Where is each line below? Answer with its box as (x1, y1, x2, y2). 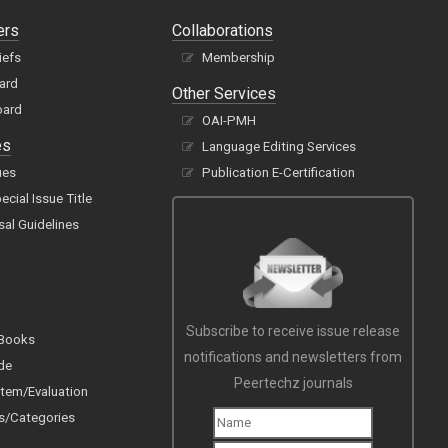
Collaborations (172, 21, 274, 41)
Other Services (172, 84, 277, 104)
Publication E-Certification (202, 165, 356, 181)
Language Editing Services (202, 139, 357, 155)
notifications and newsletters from (184, 349, 403, 366)
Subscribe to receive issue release (186, 323, 401, 340)
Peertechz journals (233, 375, 353, 392)
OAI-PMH (202, 113, 257, 129)
